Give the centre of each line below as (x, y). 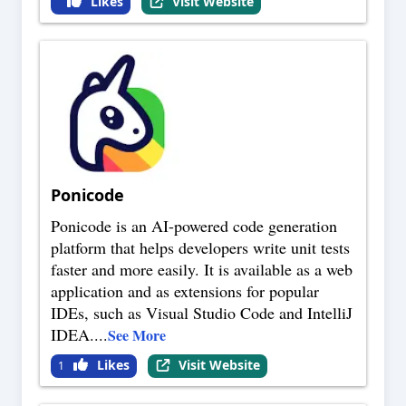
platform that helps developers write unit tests (200, 248)
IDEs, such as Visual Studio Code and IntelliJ (202, 313)
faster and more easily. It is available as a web (202, 270)
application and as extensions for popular (185, 291)
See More (137, 335)
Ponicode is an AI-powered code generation (194, 226)
